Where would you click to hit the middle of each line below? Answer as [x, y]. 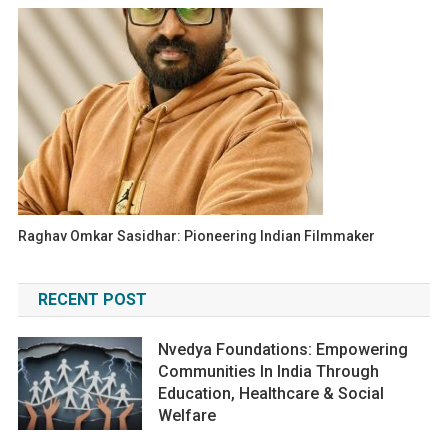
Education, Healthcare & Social [271, 393]
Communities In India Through [269, 371]
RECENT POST [92, 299]
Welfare [187, 415]
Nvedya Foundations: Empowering [283, 349]
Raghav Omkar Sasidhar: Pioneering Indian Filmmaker [197, 235]
